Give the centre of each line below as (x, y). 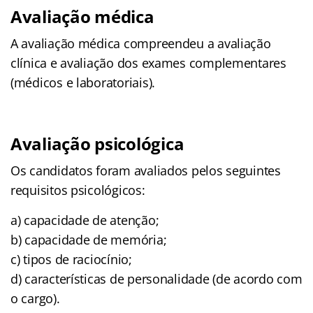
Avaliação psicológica (97, 143)
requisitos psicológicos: (78, 190)
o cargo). (35, 298)
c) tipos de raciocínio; (71, 259)
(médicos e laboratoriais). (83, 82)
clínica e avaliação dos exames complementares (148, 63)
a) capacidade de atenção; (85, 220)
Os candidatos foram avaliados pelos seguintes (146, 170)
